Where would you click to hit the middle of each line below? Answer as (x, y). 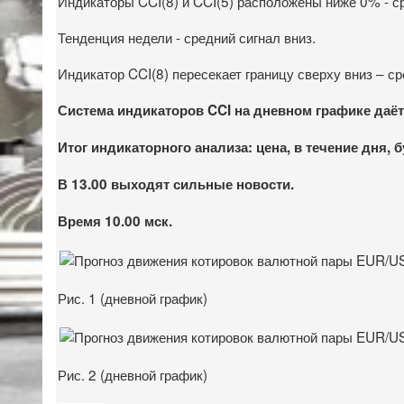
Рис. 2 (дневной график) (133, 374)
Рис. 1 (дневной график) (133, 297)
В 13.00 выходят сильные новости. (176, 184)
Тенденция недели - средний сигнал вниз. (187, 37)
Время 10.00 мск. (115, 220)
